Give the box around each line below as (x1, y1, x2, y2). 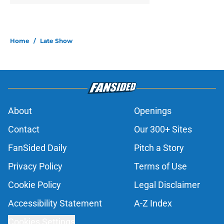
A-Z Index (134, 198, 172, 209)
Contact (8, 124, 39, 135)
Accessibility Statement (8, 198, 102, 209)
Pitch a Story (134, 142, 184, 153)
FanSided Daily (8, 142, 67, 153)
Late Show (40, 37, 72, 45)
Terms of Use (134, 161, 187, 172)
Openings (134, 105, 171, 116)
